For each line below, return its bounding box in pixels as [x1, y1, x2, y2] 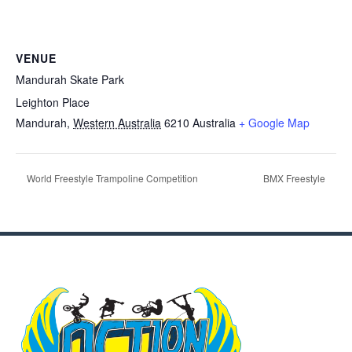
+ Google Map [239, 114, 310, 130]
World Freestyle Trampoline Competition [24, 170, 198, 185]
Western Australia [73, 114, 161, 130]
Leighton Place [16, 93, 90, 110]
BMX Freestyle [263, 170, 328, 185]
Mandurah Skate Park [16, 71, 124, 87]
